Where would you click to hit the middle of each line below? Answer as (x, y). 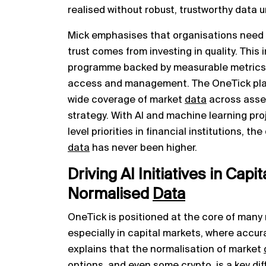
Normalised (110, 194)
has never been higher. (143, 148)
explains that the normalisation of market (166, 249)
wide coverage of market (126, 100)
